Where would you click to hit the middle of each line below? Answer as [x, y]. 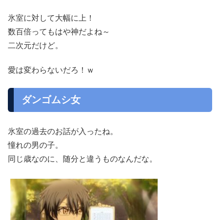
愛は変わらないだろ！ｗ [51, 70]
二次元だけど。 [35, 45]
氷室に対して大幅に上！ [51, 18]
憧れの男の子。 [35, 145]
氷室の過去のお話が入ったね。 [63, 131]
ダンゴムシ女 [51, 100]
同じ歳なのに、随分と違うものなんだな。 [82, 159]
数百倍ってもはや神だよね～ [59, 31]
